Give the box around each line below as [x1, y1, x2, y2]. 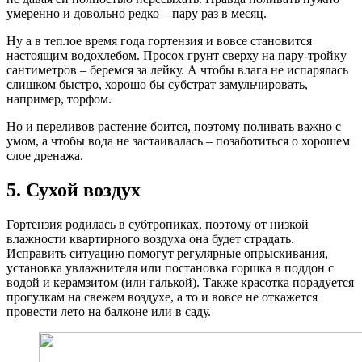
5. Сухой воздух [6, 179, 141, 200]
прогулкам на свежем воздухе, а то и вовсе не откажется [6, 289, 318, 304]
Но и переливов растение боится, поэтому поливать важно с [6, 119, 341, 133]
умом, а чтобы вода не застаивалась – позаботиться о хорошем [6, 133, 350, 148]
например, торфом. [6, 91, 112, 106]
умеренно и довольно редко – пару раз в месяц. [6, 6, 267, 20]
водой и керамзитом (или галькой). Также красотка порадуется [6, 275, 354, 289]
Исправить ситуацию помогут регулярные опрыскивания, [6, 246, 328, 260]
